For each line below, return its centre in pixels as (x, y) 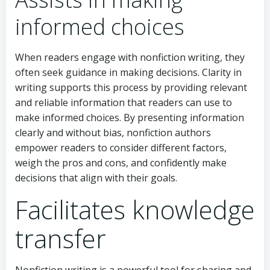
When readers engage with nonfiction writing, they (130, 57)
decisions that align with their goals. (96, 177)
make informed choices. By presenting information (130, 117)
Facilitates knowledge (135, 209)
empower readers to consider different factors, (121, 147)
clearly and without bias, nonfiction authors (113, 132)
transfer (61, 238)
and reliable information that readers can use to (124, 102)
